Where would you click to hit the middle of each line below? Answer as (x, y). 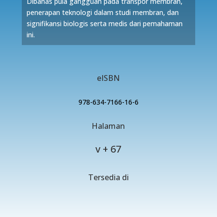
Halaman (108, 126)
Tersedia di (108, 177)
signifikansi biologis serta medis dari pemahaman (104, 23)
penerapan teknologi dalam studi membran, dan (102, 12)
